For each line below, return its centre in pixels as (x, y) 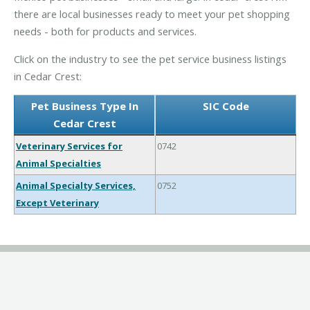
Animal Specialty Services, (76, 186)
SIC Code (226, 106)
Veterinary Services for (69, 146)
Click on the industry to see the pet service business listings (150, 58)
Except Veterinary (57, 203)
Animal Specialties (58, 164)
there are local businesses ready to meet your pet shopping (152, 13)
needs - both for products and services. (105, 31)
